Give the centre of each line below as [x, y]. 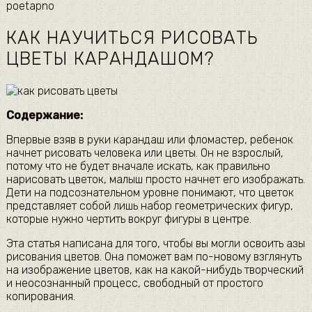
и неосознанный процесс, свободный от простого [134, 283]
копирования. [40, 296]
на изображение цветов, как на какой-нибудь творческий [155, 270]
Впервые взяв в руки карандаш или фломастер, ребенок [149, 139]
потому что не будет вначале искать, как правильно [138, 166]
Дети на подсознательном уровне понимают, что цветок [150, 192]
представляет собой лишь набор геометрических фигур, [149, 205]
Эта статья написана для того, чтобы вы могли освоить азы [155, 243]
